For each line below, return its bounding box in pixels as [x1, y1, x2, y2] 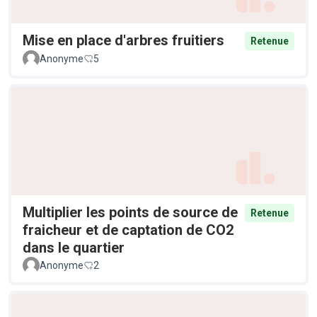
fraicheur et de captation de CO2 [23, 221, 234, 239]
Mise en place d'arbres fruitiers [23, 31, 224, 49]
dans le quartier [23, 239, 125, 257]
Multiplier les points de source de [23, 204, 238, 221]
